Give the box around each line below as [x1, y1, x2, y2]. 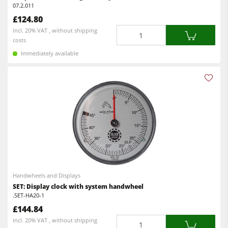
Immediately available [21, 49, 79, 58]
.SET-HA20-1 [13, 191, 45, 199]
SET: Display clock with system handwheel [13, 182, 144, 191]
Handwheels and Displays [13, 172, 81, 180]
